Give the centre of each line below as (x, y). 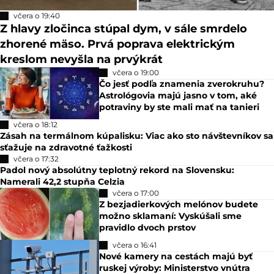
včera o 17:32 (36, 158)
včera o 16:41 (135, 245)
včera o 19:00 (136, 72)
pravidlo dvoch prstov (148, 227)
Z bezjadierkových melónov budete (179, 204)
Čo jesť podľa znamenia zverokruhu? (182, 83)
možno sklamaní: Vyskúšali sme (171, 216)
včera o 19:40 (37, 15)
